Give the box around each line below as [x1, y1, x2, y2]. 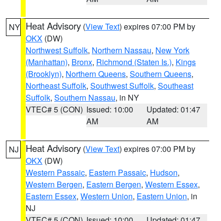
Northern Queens [66, 68, 126, 79]
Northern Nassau [92, 44, 151, 56]
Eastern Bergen [86, 179, 141, 190]
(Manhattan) [26, 56, 68, 68]
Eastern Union [137, 190, 187, 202]
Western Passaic [26, 167, 85, 178]
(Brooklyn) [26, 68, 62, 79]
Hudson [150, 167, 178, 178]
